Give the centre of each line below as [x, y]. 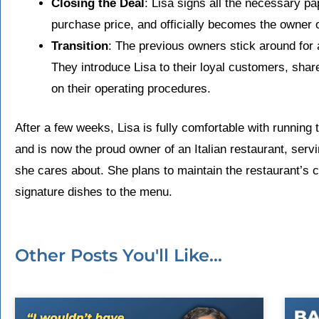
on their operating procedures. [131, 88]
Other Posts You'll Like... [119, 256]
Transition [80, 46]
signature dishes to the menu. [94, 192]
